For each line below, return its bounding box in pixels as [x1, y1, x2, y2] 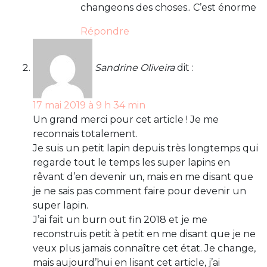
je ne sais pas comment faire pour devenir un [33, 185, 246, 197]
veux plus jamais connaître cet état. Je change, [33, 243, 256, 254]
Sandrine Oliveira [95, 62, 175, 74]
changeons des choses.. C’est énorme [80, 2, 256, 14]
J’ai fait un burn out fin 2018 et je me [33, 214, 207, 226]
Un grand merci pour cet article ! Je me [33, 114, 219, 126]
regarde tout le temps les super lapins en [33, 157, 230, 169]
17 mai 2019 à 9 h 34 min [33, 100, 145, 111]
